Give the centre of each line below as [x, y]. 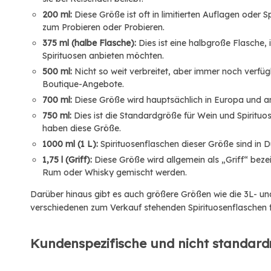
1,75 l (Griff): [67, 160]
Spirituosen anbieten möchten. [103, 56]
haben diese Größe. [82, 128]
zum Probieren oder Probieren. [103, 27]
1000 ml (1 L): [70, 144]
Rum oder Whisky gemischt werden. [115, 172]
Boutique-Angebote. [83, 84]
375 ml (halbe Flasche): [89, 43]
